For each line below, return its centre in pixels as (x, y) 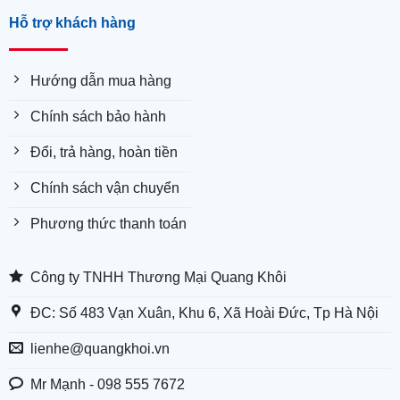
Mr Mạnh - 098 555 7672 (107, 384)
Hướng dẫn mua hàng (100, 80)
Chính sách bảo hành (98, 116)
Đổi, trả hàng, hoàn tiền (104, 152)
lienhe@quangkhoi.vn (100, 348)
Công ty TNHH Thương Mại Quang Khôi (158, 277)
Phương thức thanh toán (108, 223)
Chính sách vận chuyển (104, 187)
